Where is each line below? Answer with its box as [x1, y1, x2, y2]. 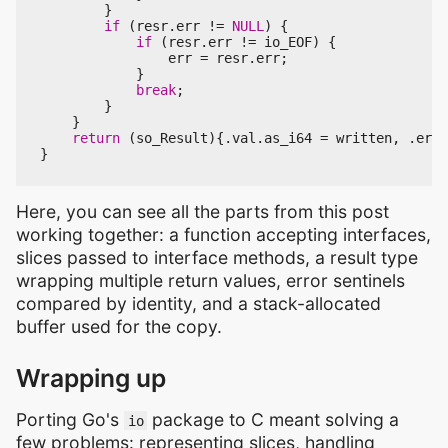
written [336, 129, 392, 146]
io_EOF [264, 33, 312, 50]
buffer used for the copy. [16, 315, 222, 337]
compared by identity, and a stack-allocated [16, 292, 381, 314]
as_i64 [264, 129, 312, 146]
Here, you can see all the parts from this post [16, 200, 389, 222]
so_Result [136, 129, 208, 146]
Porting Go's [16, 408, 124, 430]
